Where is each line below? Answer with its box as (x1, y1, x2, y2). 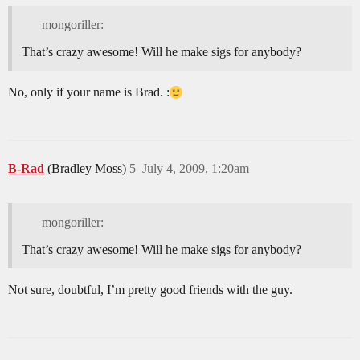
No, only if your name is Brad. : (8, 85, 170, 100)
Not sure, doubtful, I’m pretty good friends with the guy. (8, 283, 292, 297)
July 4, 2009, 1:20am (142, 162, 249, 176)
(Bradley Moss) (47, 162, 129, 176)
